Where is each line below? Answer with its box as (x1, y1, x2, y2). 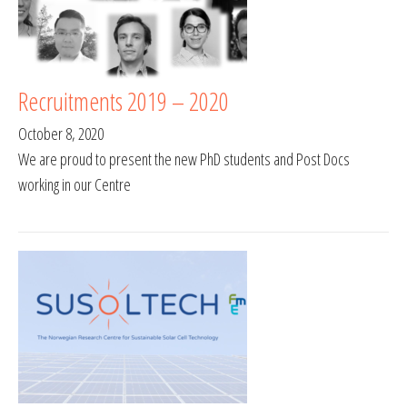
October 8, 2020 (18, 123, 104, 145)
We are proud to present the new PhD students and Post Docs (18, 148, 350, 171)
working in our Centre (18, 174, 131, 196)
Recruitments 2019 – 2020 (18, 84, 229, 119)
